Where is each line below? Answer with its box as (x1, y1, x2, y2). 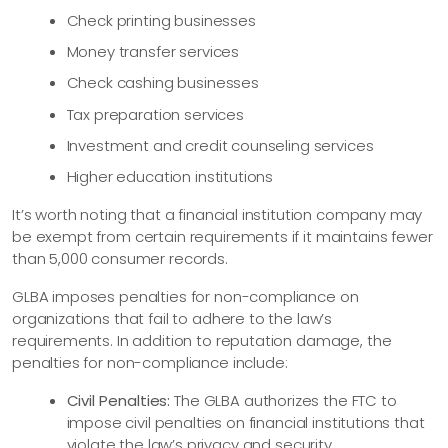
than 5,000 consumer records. (12, 248, 228, 270)
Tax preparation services (66, 103, 244, 125)
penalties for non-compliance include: (12, 352, 288, 374)
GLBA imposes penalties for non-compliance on (12, 286, 359, 308)
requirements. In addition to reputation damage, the (12, 330, 392, 352)
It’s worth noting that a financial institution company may (12, 204, 423, 226)
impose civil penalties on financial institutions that (66, 412, 425, 434)
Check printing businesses (66, 9, 256, 31)
